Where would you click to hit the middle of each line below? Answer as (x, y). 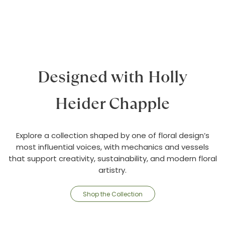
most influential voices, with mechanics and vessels (113, 147)
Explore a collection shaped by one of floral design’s (113, 135)
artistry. (113, 170)
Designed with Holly (113, 77)
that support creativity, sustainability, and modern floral (113, 158)
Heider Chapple (113, 103)
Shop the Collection (113, 194)
